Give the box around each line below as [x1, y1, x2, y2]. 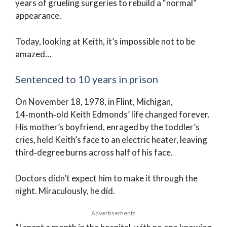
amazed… [15, 48, 51, 59]
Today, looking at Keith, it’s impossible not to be [15, 35, 195, 47]
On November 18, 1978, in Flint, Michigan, [15, 96, 173, 107]
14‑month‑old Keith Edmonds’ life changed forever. [15, 109, 210, 120]
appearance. [15, 10, 61, 21]
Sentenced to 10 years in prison [15, 73, 158, 85]
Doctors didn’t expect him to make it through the [15, 172, 198, 183]
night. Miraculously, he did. [15, 185, 115, 196]
